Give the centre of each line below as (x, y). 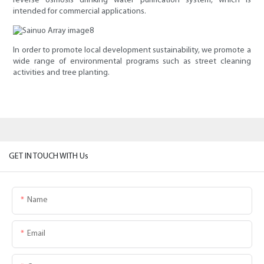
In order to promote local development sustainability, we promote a (132, 51)
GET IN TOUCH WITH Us (49, 156)
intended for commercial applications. (80, 12)
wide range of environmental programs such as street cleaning (132, 62)
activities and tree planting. (62, 73)
